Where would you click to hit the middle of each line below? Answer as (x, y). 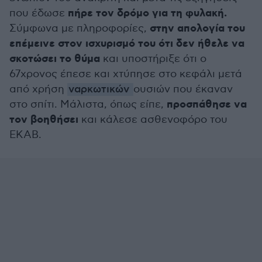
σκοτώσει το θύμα (55, 59)
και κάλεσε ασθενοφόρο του (153, 120)
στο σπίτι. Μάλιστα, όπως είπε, (87, 104)
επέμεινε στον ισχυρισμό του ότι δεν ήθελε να (127, 44)
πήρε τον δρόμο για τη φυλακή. (146, 13)
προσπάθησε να (205, 105)
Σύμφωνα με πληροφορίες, (80, 28)
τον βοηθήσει (44, 120)
